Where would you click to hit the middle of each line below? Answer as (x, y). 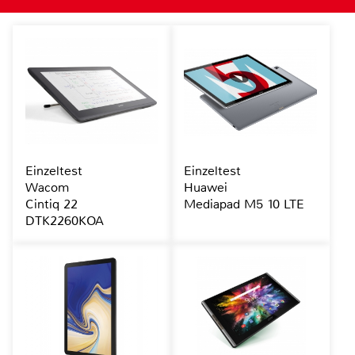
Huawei (205, 188)
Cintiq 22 (52, 204)
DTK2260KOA (65, 221)
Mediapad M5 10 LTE (244, 204)
